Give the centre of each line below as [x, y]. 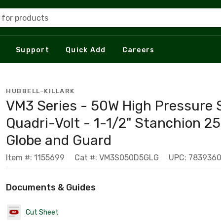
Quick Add [86, 50]
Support [33, 50]
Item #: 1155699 [35, 158]
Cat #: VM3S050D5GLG [117, 158]
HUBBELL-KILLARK [40, 91]
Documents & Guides [51, 187]
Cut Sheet [42, 212]
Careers [138, 50]
